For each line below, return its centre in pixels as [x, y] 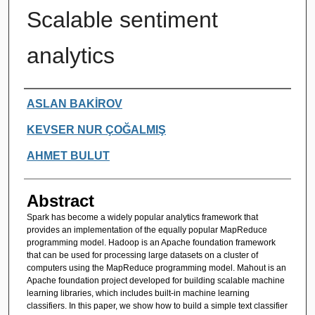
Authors [52, 102]
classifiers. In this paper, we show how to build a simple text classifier [157, 306]
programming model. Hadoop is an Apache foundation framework [151, 242]
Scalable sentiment [122, 19]
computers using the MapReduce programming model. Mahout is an [156, 268]
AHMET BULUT [68, 155]
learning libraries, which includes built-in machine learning [138, 293]
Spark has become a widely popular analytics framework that [142, 217]
